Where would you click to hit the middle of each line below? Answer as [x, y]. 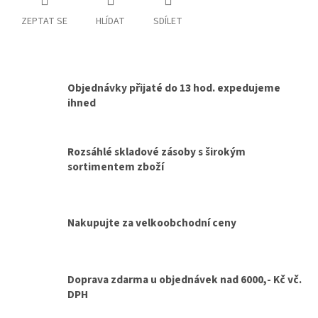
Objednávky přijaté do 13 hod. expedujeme [174, 88]
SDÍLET [168, 22]
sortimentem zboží [116, 166]
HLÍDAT [110, 22]
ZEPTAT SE [44, 22]
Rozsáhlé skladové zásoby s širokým [157, 152]
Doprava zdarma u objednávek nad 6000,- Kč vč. [185, 279]
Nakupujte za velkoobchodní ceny [152, 223]
